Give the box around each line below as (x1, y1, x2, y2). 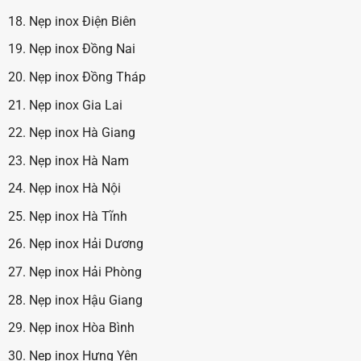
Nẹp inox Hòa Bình (28, 320, 135, 336)
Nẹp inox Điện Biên (28, 13, 136, 29)
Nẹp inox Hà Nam (28, 152, 129, 168)
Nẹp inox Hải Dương (28, 236, 143, 252)
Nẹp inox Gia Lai (28, 97, 122, 113)
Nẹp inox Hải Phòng (28, 264, 142, 280)
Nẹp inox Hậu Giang (28, 292, 143, 308)
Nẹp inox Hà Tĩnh (28, 208, 127, 224)
